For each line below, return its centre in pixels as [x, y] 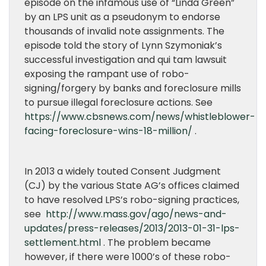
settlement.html [63, 243]
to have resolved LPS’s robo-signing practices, [132, 200]
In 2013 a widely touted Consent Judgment [123, 171]
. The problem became [156, 243]
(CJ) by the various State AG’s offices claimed [132, 186]
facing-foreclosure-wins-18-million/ [108, 131]
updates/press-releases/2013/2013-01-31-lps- [132, 228]
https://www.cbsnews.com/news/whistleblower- [140, 117]
